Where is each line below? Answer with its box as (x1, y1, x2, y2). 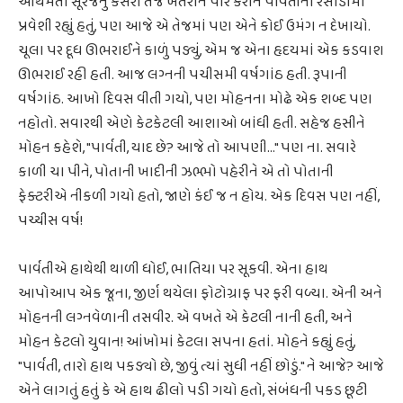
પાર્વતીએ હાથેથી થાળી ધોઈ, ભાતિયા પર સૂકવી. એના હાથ (18, 257, 328, 282)
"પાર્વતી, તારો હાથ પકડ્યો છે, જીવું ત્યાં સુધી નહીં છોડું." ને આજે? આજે (18, 354, 384, 380)
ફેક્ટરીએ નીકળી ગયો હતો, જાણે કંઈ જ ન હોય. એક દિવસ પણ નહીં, (18, 184, 380, 209)
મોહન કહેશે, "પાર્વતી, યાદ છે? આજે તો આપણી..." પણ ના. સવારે (18, 136, 356, 160)
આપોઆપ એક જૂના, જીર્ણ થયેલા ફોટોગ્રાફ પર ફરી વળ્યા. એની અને (18, 282, 382, 307)
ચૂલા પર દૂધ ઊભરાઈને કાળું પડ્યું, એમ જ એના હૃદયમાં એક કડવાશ (18, 39, 384, 63)
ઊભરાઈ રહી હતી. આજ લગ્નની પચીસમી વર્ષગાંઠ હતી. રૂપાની (18, 63, 347, 87)
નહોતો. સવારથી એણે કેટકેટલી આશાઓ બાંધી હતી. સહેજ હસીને (18, 112, 365, 136)
